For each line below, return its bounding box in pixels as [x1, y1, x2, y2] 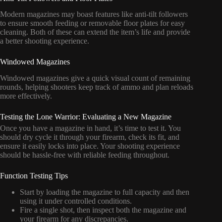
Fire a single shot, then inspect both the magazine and [20, 205, 186, 214]
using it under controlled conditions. [20, 196, 132, 205]
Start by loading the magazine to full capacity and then [20, 187, 189, 196]
